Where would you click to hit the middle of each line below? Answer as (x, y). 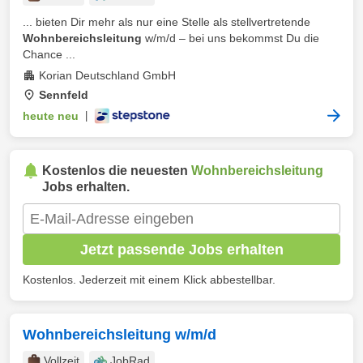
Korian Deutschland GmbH (107, 75)
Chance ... (49, 54)
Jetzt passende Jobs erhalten (181, 249)
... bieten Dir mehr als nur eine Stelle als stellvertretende (167, 22)
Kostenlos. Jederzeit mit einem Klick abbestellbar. (149, 280)
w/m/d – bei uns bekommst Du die (231, 38)
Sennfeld (64, 95)
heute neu (51, 116)
